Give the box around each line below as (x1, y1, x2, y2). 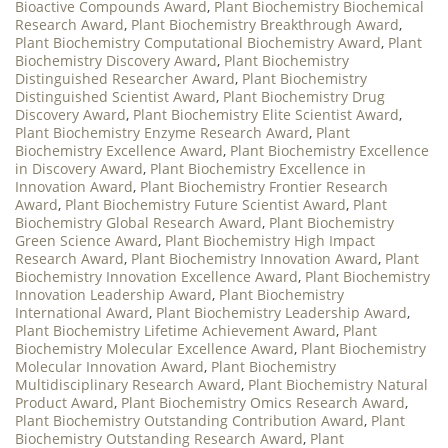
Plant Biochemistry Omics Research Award (121, 392, 405, 412)
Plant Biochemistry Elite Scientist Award (133, 104, 399, 124)
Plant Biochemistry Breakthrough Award (131, 14, 399, 34)
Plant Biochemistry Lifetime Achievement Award (15, 320, 336, 340)
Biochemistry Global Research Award (15, 212, 262, 232)
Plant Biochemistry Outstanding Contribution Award (15, 410, 364, 430)
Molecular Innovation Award (15, 356, 204, 376)
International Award (15, 302, 149, 322)
